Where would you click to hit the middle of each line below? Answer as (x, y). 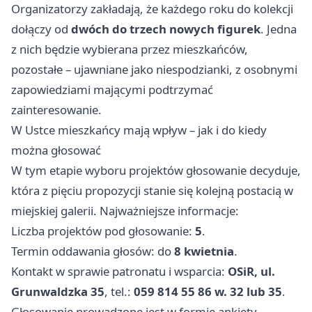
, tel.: (119, 291)
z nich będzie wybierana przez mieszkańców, (130, 49)
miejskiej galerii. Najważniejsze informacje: (125, 211)
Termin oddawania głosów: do (93, 251)
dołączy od (41, 29)
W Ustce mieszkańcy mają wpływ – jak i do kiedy (139, 130)
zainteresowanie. (56, 110)
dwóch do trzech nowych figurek (166, 29)
